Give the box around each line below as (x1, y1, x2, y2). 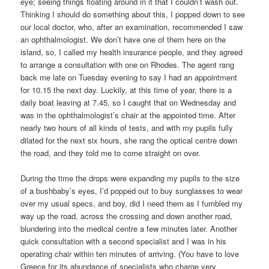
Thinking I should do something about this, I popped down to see (20, 8, 246, 20)
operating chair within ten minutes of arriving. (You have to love (20, 247, 240, 259)
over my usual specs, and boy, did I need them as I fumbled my (20, 197, 243, 209)
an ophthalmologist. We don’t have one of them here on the (20, 33, 226, 45)
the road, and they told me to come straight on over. (20, 147, 201, 159)
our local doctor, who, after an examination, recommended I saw (20, 20, 243, 32)
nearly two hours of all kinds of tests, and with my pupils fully (20, 121, 234, 133)
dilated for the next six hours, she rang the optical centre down (20, 134, 238, 146)
